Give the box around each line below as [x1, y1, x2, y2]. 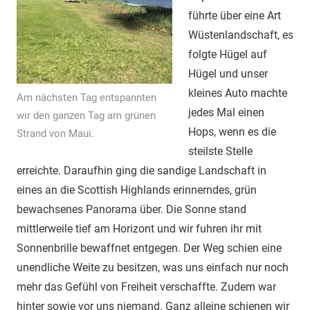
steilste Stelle [188, 145, 253, 158]
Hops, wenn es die [188, 125, 276, 139]
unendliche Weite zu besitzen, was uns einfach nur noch [17, 261, 289, 275]
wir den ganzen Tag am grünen [17, 109, 156, 122]
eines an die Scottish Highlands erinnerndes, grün [17, 183, 257, 197]
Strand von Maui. [17, 127, 94, 140]
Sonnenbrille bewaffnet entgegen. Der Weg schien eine [17, 241, 282, 255]
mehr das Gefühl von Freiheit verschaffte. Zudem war [17, 280, 276, 294]
